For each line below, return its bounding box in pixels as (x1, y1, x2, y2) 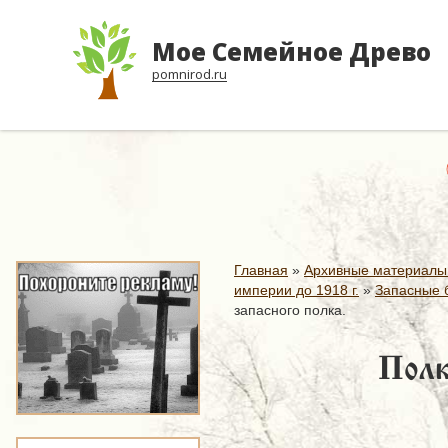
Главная (234, 262, 288, 278)
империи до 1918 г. (234, 282, 359, 298)
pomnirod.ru (152, 65, 227, 83)
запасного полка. (234, 302, 346, 318)
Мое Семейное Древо (152, 35, 431, 68)
